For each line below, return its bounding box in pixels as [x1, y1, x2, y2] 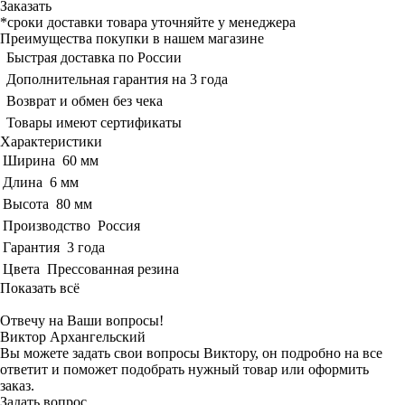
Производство [3, 217, 90, 233]
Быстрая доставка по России [6, 49, 182, 65]
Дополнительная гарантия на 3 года [6, 71, 228, 87]
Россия [98, 217, 140, 233]
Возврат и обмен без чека [6, 92, 163, 108]
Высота [3, 195, 49, 212]
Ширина [3, 152, 55, 168]
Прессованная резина [47, 260, 179, 277]
